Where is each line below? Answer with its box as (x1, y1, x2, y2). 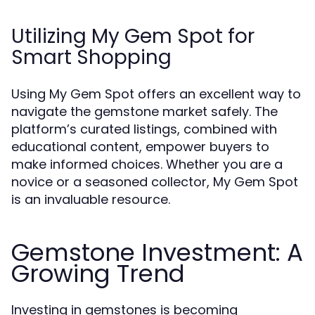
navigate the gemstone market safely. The (11, 103, 278, 120)
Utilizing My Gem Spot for (11, 22, 255, 50)
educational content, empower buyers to (11, 138, 269, 155)
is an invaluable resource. (11, 191, 170, 208)
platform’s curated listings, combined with (11, 120, 277, 138)
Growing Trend (11, 257, 185, 290)
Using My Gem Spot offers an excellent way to (11, 85, 301, 103)
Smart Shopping (11, 44, 172, 71)
